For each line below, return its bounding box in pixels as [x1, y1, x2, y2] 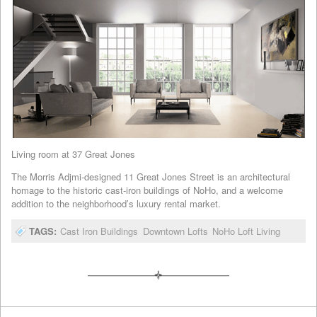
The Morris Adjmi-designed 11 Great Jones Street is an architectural [11, 169, 290, 183]
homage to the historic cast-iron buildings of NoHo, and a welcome [11, 183, 283, 197]
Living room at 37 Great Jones [11, 146, 135, 161]
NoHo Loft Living [212, 224, 280, 238]
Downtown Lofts [142, 224, 208, 238]
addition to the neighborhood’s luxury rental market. [11, 196, 221, 210]
